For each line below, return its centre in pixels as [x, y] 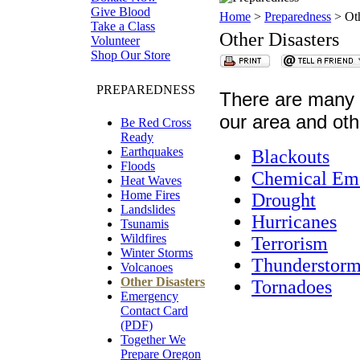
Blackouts [290, 157]
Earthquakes [152, 151]
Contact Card [154, 311]
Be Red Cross [156, 123]
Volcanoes [147, 267]
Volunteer [115, 41]
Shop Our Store [131, 55]
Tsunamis [145, 224]
